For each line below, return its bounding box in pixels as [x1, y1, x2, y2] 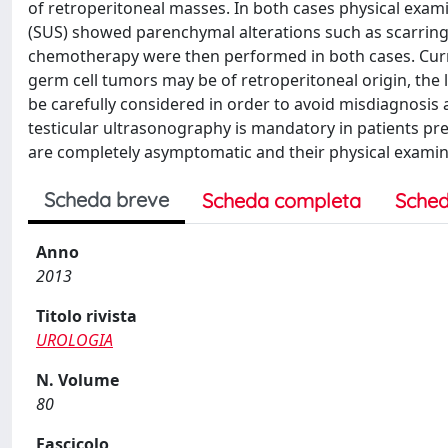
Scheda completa [202, 188, 361, 213]
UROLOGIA [36, 329, 113, 351]
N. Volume [36, 369, 119, 391]
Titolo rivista [36, 305, 137, 327]
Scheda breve [44, 187, 169, 212]
